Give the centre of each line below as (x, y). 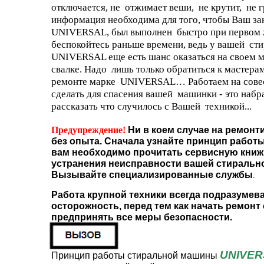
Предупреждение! (88, 130)
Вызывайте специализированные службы (152, 175)
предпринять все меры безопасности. (142, 217)
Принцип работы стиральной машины (136, 255)
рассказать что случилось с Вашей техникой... (151, 106)
